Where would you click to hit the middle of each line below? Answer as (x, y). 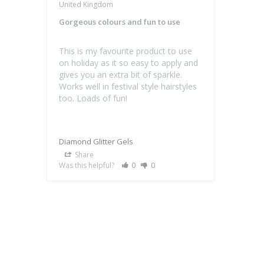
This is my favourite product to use (126, 51)
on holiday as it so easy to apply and (128, 63)
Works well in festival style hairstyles (128, 87)
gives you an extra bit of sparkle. (121, 75)
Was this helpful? (88, 166)
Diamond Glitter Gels (96, 142)
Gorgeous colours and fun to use (120, 22)
